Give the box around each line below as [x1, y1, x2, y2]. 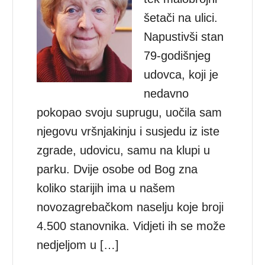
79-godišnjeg [144, 49, 211, 62]
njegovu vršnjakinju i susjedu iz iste [37, 124, 220, 138]
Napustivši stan [144, 30, 224, 43]
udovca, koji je [144, 67, 219, 81]
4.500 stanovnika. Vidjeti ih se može [37, 219, 226, 232]
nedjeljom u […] [37, 238, 119, 251]
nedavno [144, 86, 189, 100]
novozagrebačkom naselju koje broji [37, 200, 224, 214]
